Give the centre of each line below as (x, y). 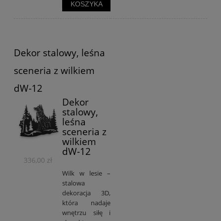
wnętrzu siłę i (86, 213)
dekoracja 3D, (86, 193)
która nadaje (86, 203)
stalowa (74, 183)
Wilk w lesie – (86, 173)
